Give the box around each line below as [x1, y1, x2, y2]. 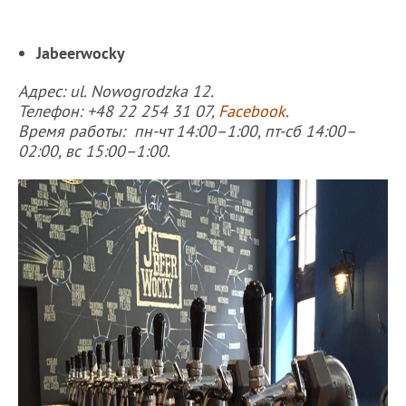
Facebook [218, 100, 285, 121]
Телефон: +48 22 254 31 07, [18, 100, 218, 121]
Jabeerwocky [36, 42, 125, 63]
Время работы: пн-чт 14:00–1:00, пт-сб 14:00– [18, 120, 356, 141]
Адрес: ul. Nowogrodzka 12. [18, 80, 217, 101]
